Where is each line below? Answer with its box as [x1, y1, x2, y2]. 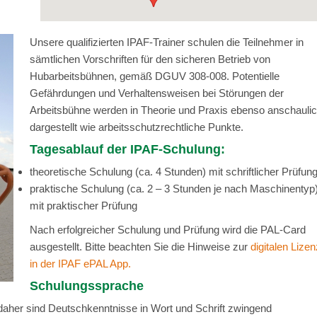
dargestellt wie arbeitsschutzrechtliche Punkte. [29, 120, 243, 133]
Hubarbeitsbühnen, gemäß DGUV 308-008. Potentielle [29, 69, 279, 82]
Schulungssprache [29, 278, 144, 293]
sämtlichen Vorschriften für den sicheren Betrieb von [29, 52, 270, 65]
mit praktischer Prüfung [29, 199, 137, 212]
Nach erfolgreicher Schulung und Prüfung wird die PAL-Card [29, 223, 306, 236]
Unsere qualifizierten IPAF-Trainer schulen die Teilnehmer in [29, 35, 304, 48]
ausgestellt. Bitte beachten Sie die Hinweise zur [29, 240, 250, 253]
